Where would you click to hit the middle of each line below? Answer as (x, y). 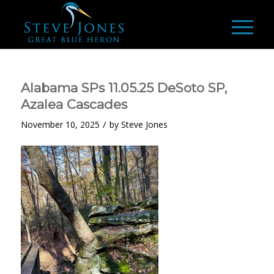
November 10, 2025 (60, 124)
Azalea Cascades (74, 104)
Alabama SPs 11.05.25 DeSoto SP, (124, 88)
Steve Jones (144, 124)
